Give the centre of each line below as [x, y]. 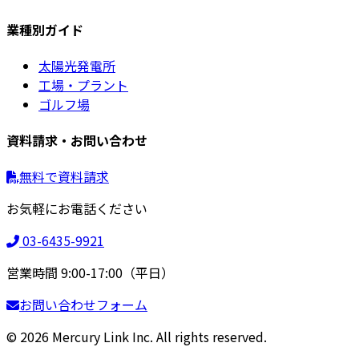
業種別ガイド [45, 29]
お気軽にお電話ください [77, 209]
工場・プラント [83, 85]
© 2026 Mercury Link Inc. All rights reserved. [137, 337]
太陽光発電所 [77, 65]
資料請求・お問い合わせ [77, 141]
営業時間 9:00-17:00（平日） [90, 273]
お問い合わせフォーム [83, 305]
